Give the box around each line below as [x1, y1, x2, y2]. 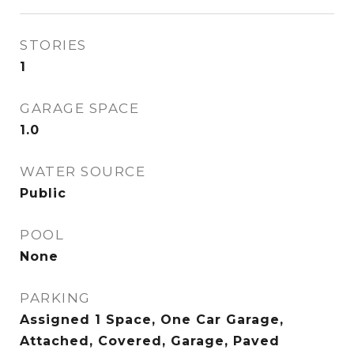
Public [20, 186, 66, 201]
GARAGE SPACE [20, 100, 139, 116]
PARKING [20, 290, 91, 306]
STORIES [20, 37, 87, 53]
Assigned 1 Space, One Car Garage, [20, 312, 284, 327]
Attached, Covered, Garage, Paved [20, 333, 280, 348]
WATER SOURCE [20, 164, 145, 179]
